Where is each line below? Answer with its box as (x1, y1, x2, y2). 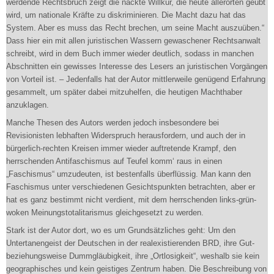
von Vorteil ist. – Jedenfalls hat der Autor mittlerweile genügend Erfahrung (6, 75, 265, 84)
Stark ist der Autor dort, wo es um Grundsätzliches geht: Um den (6, 226, 235, 235)
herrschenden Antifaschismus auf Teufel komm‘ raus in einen (6, 157, 222, 166)
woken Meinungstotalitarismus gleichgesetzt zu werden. (6, 208, 204, 217)
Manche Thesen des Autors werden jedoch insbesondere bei (6, 118, 219, 127)
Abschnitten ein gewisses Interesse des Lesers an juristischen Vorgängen (6, 62, 267, 71)
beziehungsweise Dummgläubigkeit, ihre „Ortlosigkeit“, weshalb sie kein (6, 251, 259, 261)
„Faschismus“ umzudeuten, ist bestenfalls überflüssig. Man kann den (6, 169, 251, 179)
